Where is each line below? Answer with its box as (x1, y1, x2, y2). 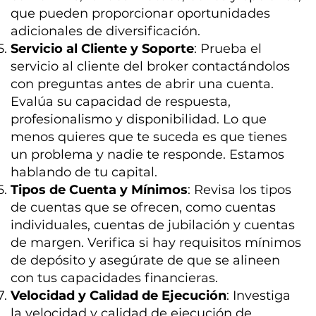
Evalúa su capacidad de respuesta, (11, 94, 231, 110)
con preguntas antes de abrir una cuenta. (11, 76, 274, 92)
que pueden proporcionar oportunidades (11, 6, 271, 22)
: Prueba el (194, 41, 262, 57)
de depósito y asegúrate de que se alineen (11, 253, 281, 269)
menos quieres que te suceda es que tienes (11, 129, 288, 145)
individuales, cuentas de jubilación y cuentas (11, 217, 296, 233)
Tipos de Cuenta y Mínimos (11, 182, 188, 198)
